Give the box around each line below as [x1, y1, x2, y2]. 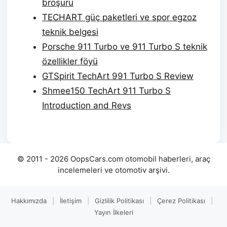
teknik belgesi [42, 27, 98, 37]
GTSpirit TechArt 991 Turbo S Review [42, 71, 194, 81]
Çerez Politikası [157, 196, 205, 205]
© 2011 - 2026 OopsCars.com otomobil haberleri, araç [17, 154, 210, 164]
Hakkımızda [11, 196, 47, 205]
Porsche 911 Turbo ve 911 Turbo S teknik [42, 42, 207, 52]
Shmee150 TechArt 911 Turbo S [42, 86, 171, 96]
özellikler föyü [42, 56, 98, 66]
